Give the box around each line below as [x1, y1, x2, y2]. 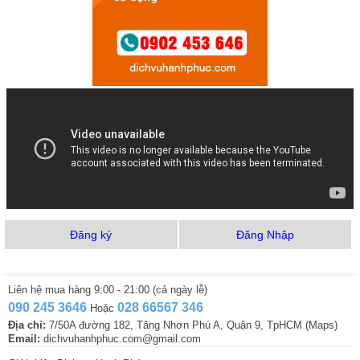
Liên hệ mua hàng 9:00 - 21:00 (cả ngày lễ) [8, 284, 207, 297]
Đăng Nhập [235, 228, 294, 242]
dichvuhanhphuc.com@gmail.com [40, 333, 201, 346]
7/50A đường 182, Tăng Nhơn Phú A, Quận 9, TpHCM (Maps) [46, 319, 337, 332]
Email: [8, 333, 40, 346]
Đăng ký [70, 228, 112, 242]
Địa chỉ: [8, 319, 46, 332]
